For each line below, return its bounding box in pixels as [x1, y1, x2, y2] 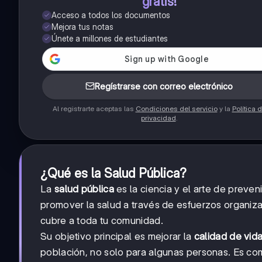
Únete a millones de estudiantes [51, 33, 168, 43]
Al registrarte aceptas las [52, 104, 136, 113]
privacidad [140, 113, 176, 122]
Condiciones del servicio [135, 104, 218, 113]
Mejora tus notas [51, 21, 113, 32]
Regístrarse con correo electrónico [95, 80, 233, 92]
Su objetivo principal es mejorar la [40, 230, 194, 242]
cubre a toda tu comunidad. [40, 214, 163, 226]
